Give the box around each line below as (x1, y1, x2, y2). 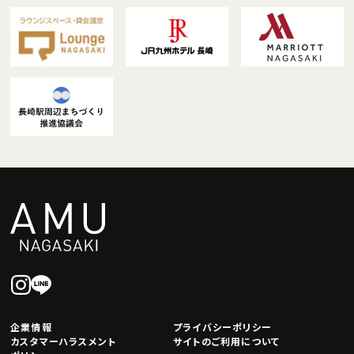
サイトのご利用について (173, 334, 281, 348)
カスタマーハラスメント (10, 334, 117, 348)
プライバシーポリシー (173, 320, 272, 333)
